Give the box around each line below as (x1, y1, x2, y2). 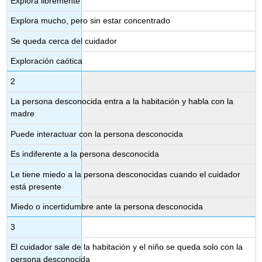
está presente (11, 181, 62, 191)
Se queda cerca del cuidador (11, 36, 118, 46)
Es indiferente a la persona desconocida (11, 149, 160, 159)
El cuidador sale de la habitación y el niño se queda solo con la (11, 242, 243, 252)
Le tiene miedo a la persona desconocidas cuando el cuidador (11, 169, 241, 179)
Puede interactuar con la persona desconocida (11, 129, 184, 139)
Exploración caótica (11, 56, 83, 66)
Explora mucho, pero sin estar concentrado (11, 16, 171, 26)
